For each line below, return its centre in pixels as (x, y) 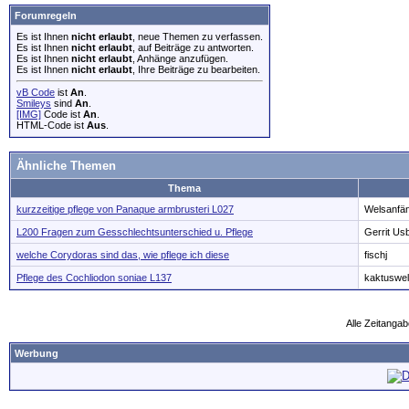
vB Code (36, 92)
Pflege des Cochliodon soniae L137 (94, 278)
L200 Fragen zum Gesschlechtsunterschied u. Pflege (135, 232)
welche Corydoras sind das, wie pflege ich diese (123, 255)
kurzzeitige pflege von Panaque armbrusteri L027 (125, 209)
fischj (376, 255)
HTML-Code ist (52, 125)
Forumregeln (46, 16)
